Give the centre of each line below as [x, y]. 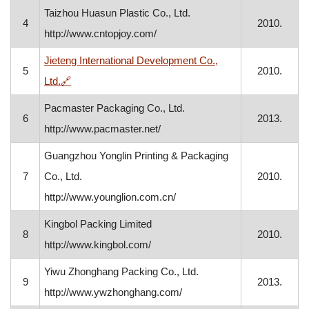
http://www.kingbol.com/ [98, 245]
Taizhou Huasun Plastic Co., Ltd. [118, 13]
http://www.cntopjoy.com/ [101, 33]
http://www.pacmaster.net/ [103, 129]
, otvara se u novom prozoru [134, 80]
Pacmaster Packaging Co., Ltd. [115, 108]
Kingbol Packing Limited [98, 224]
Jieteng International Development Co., [131, 60]
